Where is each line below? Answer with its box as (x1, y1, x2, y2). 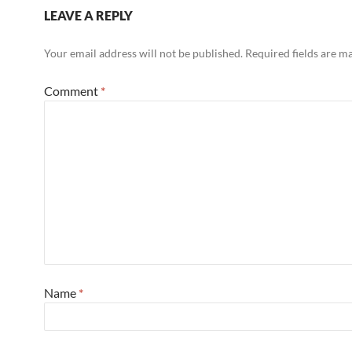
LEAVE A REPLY (44, 8, 133, 23)
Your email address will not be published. (44, 46, 243, 60)
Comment (44, 83, 101, 98)
